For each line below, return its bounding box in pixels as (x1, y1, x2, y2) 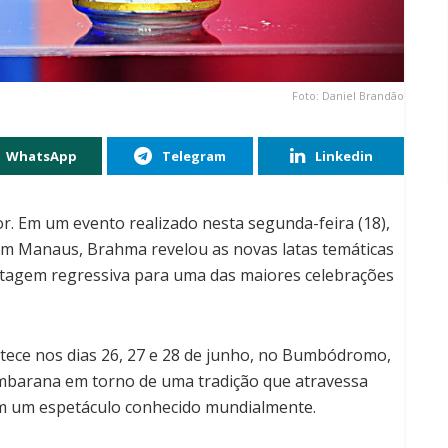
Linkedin (314, 146, 373, 165)
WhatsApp (6, 146, 77, 165)
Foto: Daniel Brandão (292, 87, 404, 103)
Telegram (162, 146, 226, 165)
